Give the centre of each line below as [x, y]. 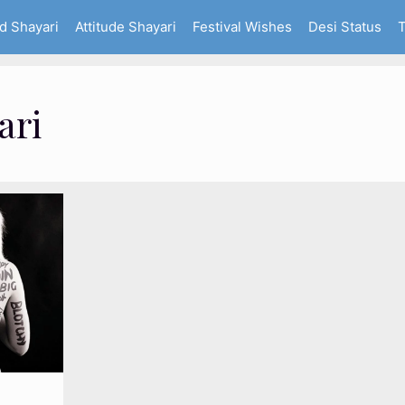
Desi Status [344, 27]
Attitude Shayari [125, 27]
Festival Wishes [242, 27]
